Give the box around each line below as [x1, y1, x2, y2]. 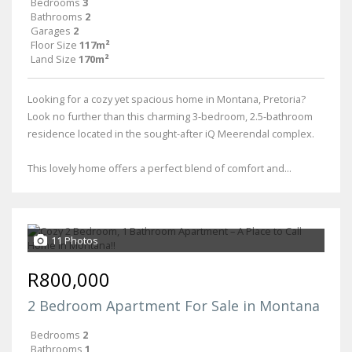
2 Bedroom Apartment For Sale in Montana [27, 295, 320, 315]
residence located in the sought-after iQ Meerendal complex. [27, 126, 314, 141]
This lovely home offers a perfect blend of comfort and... [27, 160, 291, 175]
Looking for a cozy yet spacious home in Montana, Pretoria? [27, 91, 306, 106]
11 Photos [51, 233, 98, 247]
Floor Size [31, 37, 77, 52]
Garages [31, 23, 71, 38]
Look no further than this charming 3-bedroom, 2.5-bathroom [27, 108, 313, 123]
